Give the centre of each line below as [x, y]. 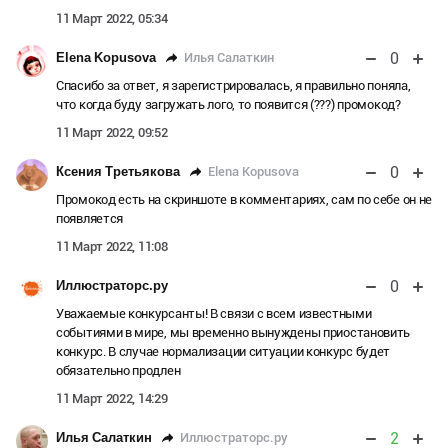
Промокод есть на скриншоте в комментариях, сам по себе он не [244, 200]
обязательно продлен [118, 371]
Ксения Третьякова [118, 172]
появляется [89, 219]
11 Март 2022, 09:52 [112, 133]
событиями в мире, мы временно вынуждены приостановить [233, 333]
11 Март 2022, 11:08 [112, 247]
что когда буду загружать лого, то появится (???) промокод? [228, 105]
